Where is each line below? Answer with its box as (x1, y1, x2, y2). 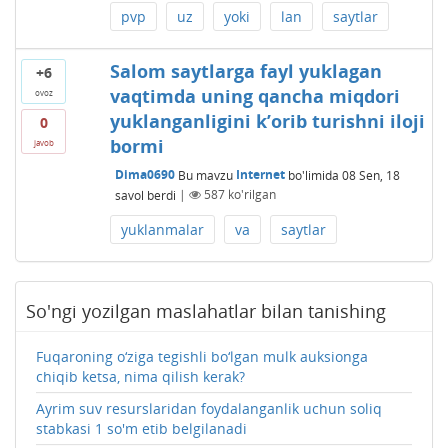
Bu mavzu (177, 166, 236, 184)
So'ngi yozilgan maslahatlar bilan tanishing (26, 298, 386, 323)
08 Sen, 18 (341, 166, 400, 184)
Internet (235, 166, 285, 184)
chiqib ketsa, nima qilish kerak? (36, 366, 245, 386)
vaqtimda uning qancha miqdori (109, 83, 400, 108)
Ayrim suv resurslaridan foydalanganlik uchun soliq (36, 398, 382, 418)
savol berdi (114, 186, 176, 204)
